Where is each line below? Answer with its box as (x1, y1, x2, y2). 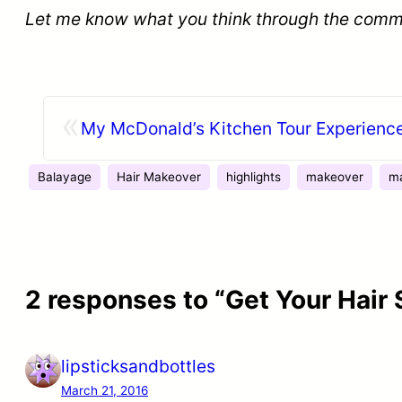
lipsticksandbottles (61, 355, 215, 378)
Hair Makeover (117, 169, 201, 184)
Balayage (38, 169, 92, 184)
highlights (226, 169, 281, 184)
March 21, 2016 (61, 383, 148, 398)
